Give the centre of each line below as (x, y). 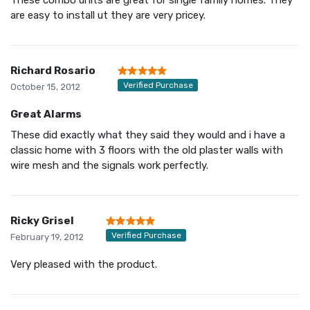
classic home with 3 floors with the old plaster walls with (147, 150)
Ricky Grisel (42, 220)
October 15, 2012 (45, 86)
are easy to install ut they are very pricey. (108, 15)
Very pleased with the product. (84, 264)
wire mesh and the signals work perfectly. (109, 165)
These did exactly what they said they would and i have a (148, 135)
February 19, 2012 (47, 237)
